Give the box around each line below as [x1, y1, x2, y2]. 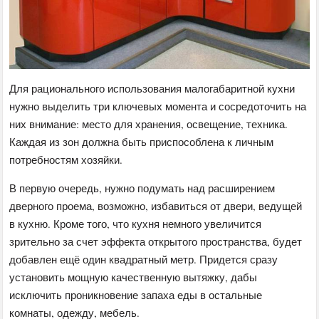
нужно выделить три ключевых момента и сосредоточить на [9, 98, 307, 113]
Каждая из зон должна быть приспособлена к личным [9, 134, 274, 149]
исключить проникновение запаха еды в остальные [9, 287, 263, 302]
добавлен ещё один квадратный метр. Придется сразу [9, 251, 278, 266]
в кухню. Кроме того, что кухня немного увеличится [9, 216, 262, 231]
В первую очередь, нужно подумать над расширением [9, 180, 276, 195]
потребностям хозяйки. [9, 152, 123, 167]
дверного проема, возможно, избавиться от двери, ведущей [9, 198, 303, 213]
